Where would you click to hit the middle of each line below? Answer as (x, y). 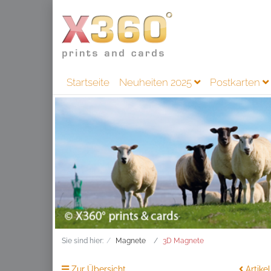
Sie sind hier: (83, 240)
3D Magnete (183, 240)
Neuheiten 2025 (157, 82)
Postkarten (236, 82)
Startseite (88, 82)
